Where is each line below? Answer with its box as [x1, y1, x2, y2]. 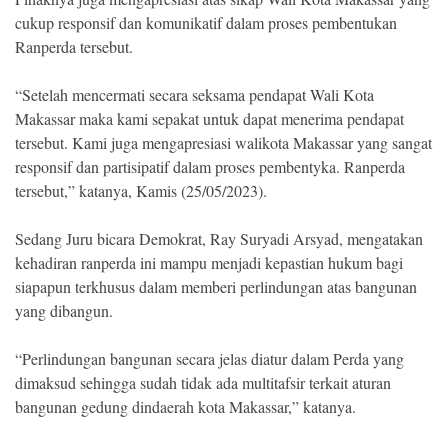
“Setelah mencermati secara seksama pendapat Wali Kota [15, 84, 374, 106]
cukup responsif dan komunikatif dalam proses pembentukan [15, 12, 397, 34]
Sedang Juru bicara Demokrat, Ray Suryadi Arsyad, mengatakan [15, 228, 423, 250]
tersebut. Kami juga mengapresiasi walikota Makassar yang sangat [15, 132, 432, 154]
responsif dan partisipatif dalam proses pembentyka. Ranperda [15, 156, 405, 178]
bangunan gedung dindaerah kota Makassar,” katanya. [15, 396, 356, 418]
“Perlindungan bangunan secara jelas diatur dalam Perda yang [15, 348, 404, 370]
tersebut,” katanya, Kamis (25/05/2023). [15, 180, 267, 202]
